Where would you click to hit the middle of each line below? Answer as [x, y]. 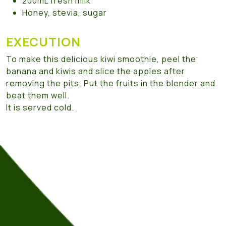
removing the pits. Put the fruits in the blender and [111, 83]
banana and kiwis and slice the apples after [96, 71]
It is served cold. [40, 107]
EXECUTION [43, 41]
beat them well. [38, 95]
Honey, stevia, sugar [65, 12]
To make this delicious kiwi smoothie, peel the [101, 59]
